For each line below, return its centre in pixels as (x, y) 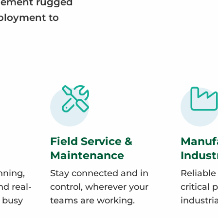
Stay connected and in (99, 173)
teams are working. (92, 201)
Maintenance (87, 155)
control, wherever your (99, 187)
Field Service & (91, 141)
